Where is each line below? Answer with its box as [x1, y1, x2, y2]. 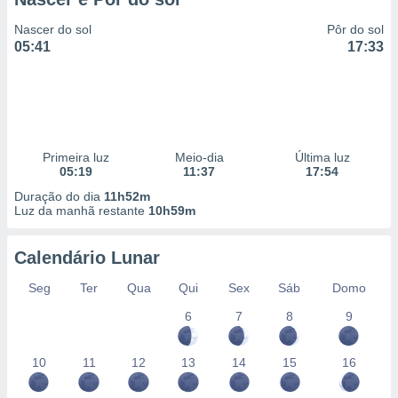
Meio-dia [174, 150, 224, 164]
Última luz [294, 150, 350, 164]
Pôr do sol [327, 22, 384, 36]
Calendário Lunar [14, 248, 160, 267]
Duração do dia [14, 189, 104, 203]
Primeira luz [42, 150, 109, 164]
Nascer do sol [14, 22, 92, 36]
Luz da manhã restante [14, 203, 148, 218]
